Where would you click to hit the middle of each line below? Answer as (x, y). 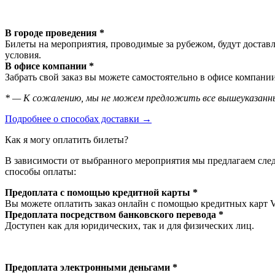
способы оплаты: (41, 171)
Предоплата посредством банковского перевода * (114, 214)
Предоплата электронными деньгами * (91, 267)
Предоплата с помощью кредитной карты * (101, 192)
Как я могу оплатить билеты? (67, 139)
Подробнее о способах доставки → (78, 118)
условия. (23, 55)
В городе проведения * (55, 33)
